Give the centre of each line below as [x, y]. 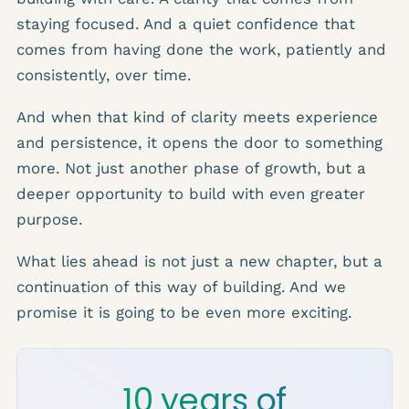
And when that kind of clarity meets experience [197, 116]
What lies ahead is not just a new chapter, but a [199, 261]
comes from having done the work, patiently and [201, 49]
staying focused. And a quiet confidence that [186, 23]
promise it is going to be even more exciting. [184, 312]
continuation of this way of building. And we [181, 286]
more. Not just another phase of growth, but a [191, 168]
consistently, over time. [104, 74]
